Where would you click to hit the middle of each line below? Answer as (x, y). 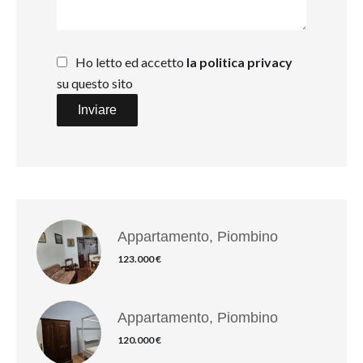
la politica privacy (239, 62)
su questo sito (95, 83)
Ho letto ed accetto (131, 62)
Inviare (97, 110)
